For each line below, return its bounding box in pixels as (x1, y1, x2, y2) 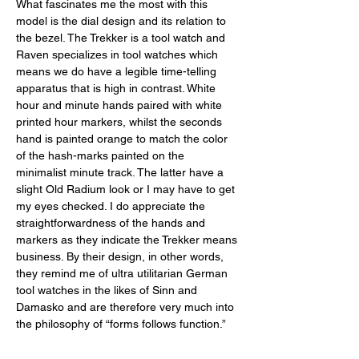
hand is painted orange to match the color (16, 131, 231, 145)
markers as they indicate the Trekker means (16, 232, 240, 246)
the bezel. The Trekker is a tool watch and (16, 30, 228, 44)
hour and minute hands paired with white (16, 98, 225, 111)
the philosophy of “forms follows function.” (16, 317, 232, 330)
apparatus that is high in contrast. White (16, 81, 219, 95)
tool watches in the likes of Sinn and (16, 283, 200, 296)
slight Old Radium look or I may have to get (16, 182, 238, 196)
